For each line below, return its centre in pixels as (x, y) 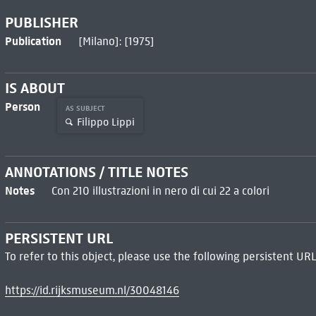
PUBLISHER (41, 22)
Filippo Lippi (105, 122)
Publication (33, 41)
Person (22, 107)
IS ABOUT (35, 89)
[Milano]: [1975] (116, 41)
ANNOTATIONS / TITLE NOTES (96, 172)
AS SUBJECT (86, 109)
